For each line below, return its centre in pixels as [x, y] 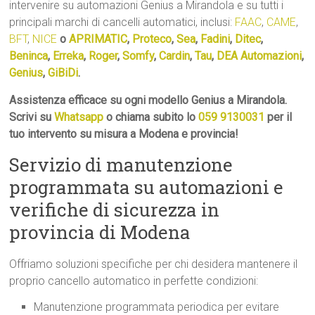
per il [278, 117]
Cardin [175, 56]
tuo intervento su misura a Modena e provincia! [124, 134]
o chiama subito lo [151, 117]
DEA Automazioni [259, 56]
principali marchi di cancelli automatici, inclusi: [122, 22]
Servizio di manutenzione [121, 165]
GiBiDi [63, 73]
